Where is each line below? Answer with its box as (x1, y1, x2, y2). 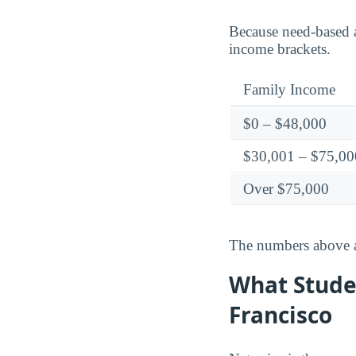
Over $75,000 (243, 180, 329, 197)
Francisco (229, 300, 332, 331)
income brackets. (229, 40, 331, 57)
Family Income (243, 80, 335, 98)
